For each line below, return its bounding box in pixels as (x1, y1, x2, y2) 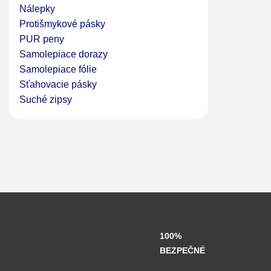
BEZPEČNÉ (160, 245, 205, 255)
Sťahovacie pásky (19, 79, 97, 90)
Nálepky (19, 4, 55, 14)
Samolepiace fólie (19, 64, 97, 74)
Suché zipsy (19, 94, 72, 105)
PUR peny (19, 34, 64, 44)
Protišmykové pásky (19, 19, 105, 29)
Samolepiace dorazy (19, 49, 108, 59)
